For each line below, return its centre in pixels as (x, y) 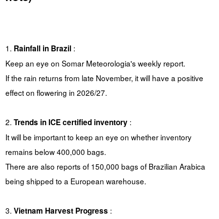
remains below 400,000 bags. (55, 151)
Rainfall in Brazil (42, 48)
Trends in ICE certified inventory (70, 122)
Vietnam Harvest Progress (61, 210)
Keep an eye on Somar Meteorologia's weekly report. (95, 63)
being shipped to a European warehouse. (76, 181)
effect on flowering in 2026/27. (56, 92)
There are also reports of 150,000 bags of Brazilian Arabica (105, 166)
